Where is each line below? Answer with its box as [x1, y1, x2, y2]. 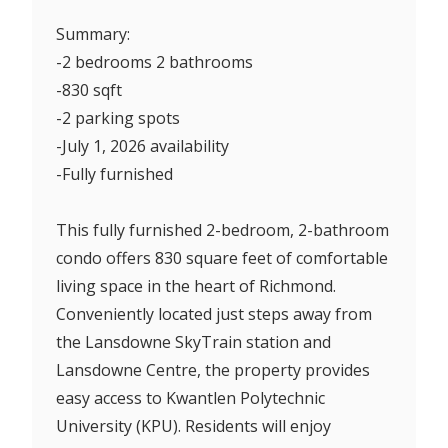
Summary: [56, 22, 130, 45]
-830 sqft [56, 78, 122, 101]
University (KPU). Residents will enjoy [56, 414, 331, 437]
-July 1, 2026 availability [56, 134, 229, 157]
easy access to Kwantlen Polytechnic [56, 386, 325, 409]
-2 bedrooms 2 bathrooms [56, 50, 253, 73]
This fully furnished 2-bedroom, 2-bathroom [56, 218, 389, 241]
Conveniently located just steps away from [56, 302, 372, 325]
